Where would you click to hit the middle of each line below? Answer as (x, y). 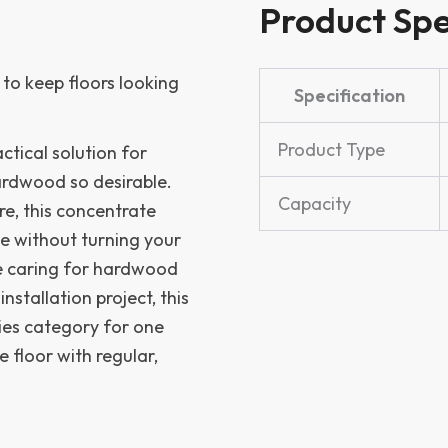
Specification (349, 95)
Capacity (314, 203)
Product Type (331, 149)
